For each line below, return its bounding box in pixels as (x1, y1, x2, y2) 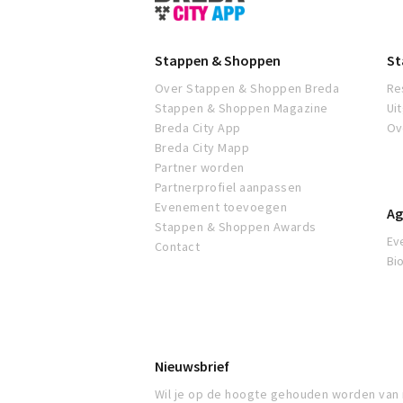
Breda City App (155, 120, 241, 137)
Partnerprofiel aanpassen (155, 179, 302, 196)
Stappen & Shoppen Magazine (155, 100, 328, 117)
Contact (155, 238, 201, 255)
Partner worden (155, 159, 245, 176)
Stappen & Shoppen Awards (155, 219, 317, 236)
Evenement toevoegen (155, 199, 288, 216)
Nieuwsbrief (155, 357, 229, 376)
